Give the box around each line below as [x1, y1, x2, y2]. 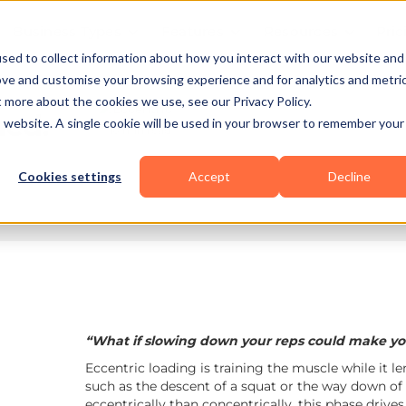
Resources [263, 23, 338, 40]
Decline [327, 169, 371, 185]
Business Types [13, 23, 121, 40]
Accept [188, 169, 230, 185]
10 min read [108, 123, 171, 137]
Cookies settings [18, 169, 121, 185]
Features [160, 23, 224, 40]
